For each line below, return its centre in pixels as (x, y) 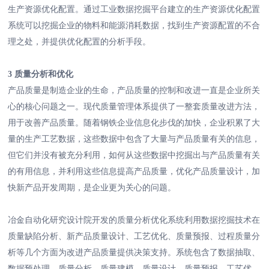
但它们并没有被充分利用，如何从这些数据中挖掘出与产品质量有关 (134, 156)
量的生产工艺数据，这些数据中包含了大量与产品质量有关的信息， (134, 139)
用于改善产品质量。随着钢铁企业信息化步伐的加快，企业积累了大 (134, 123)
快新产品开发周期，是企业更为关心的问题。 (92, 188)
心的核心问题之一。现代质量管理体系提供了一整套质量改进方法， (134, 107)
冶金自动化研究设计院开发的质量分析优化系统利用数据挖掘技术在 (134, 220)
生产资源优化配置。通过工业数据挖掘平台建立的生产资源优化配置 (134, 10)
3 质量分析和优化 (41, 74)
